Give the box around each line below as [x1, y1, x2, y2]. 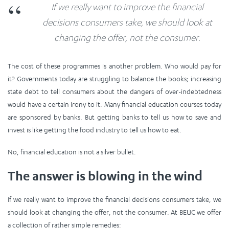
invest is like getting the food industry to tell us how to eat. [8, 126, 181, 134]
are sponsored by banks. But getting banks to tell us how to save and [8, 113, 221, 122]
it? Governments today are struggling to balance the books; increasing [8, 75, 221, 83]
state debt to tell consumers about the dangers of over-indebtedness [8, 87, 221, 96]
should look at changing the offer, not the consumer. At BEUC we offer [8, 208, 221, 216]
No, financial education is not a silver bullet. [8, 148, 136, 156]
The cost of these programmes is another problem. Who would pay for [8, 62, 221, 71]
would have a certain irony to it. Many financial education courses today [8, 100, 221, 109]
